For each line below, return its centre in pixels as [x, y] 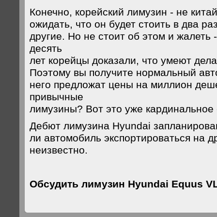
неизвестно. [59, 150]
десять [46, 48]
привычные [56, 97]
